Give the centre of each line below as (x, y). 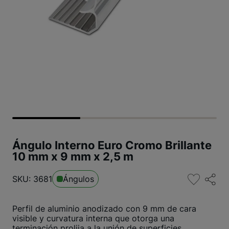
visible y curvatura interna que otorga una (93, 218)
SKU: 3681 (32, 179)
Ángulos (78, 179)
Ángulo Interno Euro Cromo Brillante (112, 145)
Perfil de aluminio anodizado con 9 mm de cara (104, 209)
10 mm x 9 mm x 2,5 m (73, 156)
